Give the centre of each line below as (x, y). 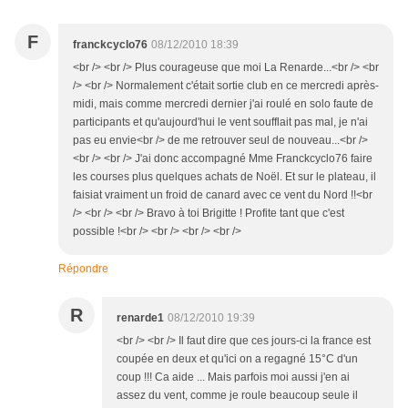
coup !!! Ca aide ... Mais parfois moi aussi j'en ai (233, 377)
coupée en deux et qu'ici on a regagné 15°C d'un (237, 359)
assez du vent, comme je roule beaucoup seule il (237, 396)
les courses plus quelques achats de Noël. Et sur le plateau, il (224, 177)
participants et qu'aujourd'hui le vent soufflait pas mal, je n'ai (220, 122)
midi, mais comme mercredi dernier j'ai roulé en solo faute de (223, 104)
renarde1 (140, 318)
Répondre (83, 269)
